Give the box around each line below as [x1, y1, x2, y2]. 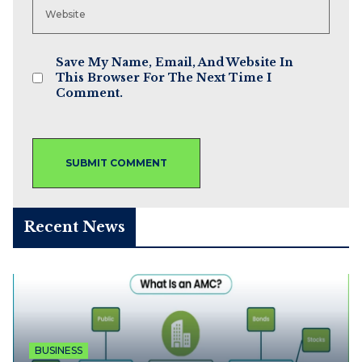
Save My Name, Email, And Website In [56, 54, 293, 69]
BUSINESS [35, 343, 82, 356]
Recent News [23, 217, 125, 236]
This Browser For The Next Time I [56, 69, 271, 85]
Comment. [56, 85, 123, 100]
